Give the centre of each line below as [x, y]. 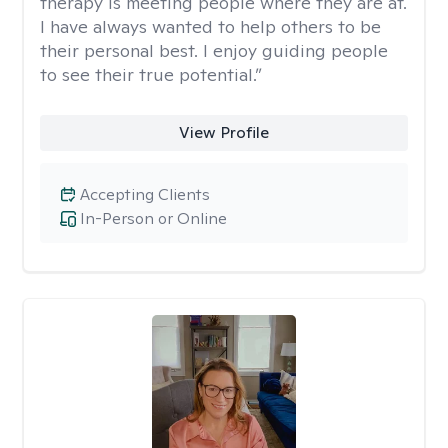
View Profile [223, 132]
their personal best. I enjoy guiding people [214, 50]
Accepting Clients [145, 194]
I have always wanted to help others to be [210, 26]
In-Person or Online [153, 218]
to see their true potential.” [151, 74]
